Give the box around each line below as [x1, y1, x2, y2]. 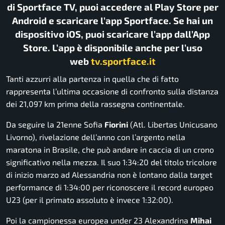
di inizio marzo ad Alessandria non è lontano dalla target [6, 170, 212, 180]
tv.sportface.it [90, 55, 156, 67]
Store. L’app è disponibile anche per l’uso [23, 41, 202, 53]
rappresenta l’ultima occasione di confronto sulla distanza [6, 86, 218, 96]
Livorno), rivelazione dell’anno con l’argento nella [6, 132, 185, 142]
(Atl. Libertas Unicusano [128, 120, 217, 130]
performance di [6, 182, 64, 192]
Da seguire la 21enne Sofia [6, 120, 104, 130]
